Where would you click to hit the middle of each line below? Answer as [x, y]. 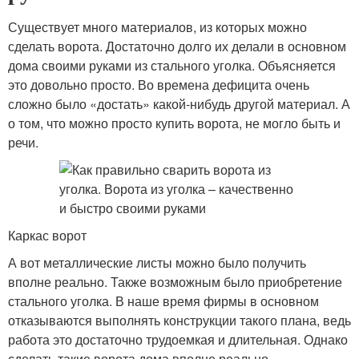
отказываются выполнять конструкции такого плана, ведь [179, 320]
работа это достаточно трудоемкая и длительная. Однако [178, 339]
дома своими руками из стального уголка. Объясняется [172, 65]
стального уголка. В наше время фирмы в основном [163, 301]
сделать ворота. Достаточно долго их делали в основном [177, 46]
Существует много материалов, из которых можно [157, 27]
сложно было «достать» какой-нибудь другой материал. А [179, 104]
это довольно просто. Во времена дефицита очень [159, 85]
